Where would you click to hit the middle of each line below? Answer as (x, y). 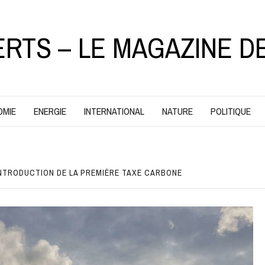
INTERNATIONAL (114, 111)
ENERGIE (50, 111)
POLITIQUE (230, 111)
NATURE (177, 111)
